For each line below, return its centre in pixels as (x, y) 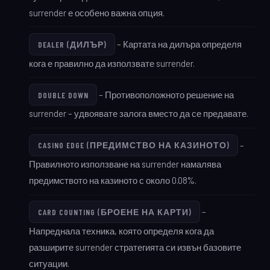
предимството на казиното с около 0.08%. (113, 181)
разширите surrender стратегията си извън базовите (135, 247)
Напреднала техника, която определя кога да (121, 231)
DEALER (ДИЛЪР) (72, 44)
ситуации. (49, 263)
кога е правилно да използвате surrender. (112, 63)
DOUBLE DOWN (63, 95)
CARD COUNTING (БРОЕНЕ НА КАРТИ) (115, 212)
